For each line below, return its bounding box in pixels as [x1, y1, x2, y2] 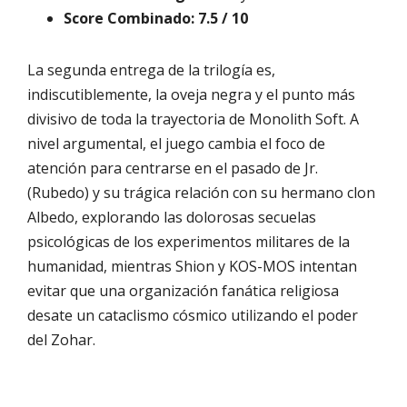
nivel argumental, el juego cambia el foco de [27, 134, 325, 154]
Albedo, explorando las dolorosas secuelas [27, 207, 316, 228]
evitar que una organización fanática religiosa [27, 281, 339, 302]
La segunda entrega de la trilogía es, [27, 60, 275, 81]
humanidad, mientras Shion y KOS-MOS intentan [27, 256, 357, 277]
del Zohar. [27, 330, 95, 351]
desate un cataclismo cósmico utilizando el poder [27, 305, 358, 326]
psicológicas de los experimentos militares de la [27, 232, 350, 253]
